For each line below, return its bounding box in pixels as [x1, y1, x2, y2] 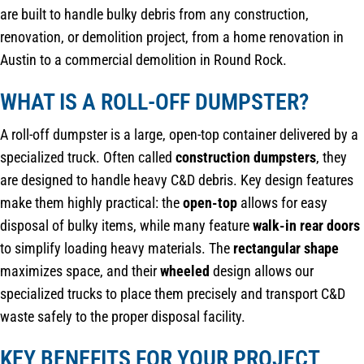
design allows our [210, 262, 314, 280]
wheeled [160, 262, 210, 280]
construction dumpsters [175, 149, 316, 167]
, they [316, 149, 347, 167]
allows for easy [237, 194, 327, 212]
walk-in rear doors [253, 217, 360, 235]
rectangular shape [233, 240, 339, 258]
